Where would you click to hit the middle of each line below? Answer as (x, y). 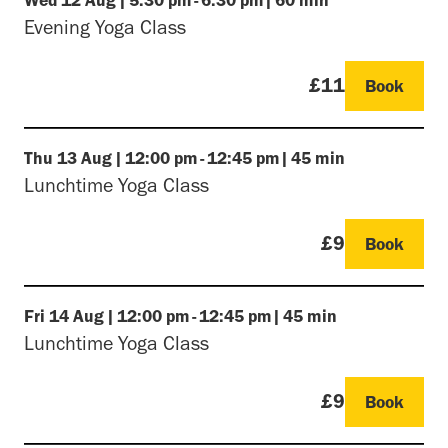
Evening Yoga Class (105, 26)
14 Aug (76, 315)
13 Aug (84, 157)
